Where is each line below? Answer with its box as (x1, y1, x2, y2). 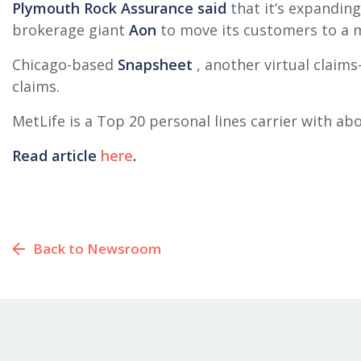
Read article (12, 146, 101, 165)
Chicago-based (12, 55, 118, 74)
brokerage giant (12, 20, 129, 39)
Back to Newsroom (33, 239, 161, 258)
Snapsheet (118, 55, 193, 74)
